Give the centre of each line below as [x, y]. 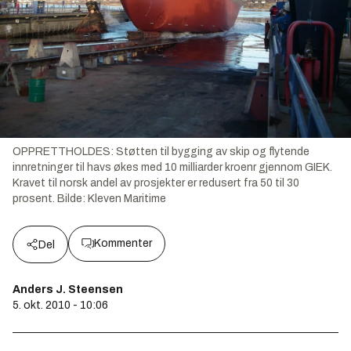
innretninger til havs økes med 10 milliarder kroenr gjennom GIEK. [172, 167]
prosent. [34, 199]
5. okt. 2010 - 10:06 [60, 305]
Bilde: [72, 199]
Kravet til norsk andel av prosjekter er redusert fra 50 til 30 [156, 183]
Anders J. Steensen [68, 289]
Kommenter [123, 243]
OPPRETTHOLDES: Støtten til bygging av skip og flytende [161, 152]
